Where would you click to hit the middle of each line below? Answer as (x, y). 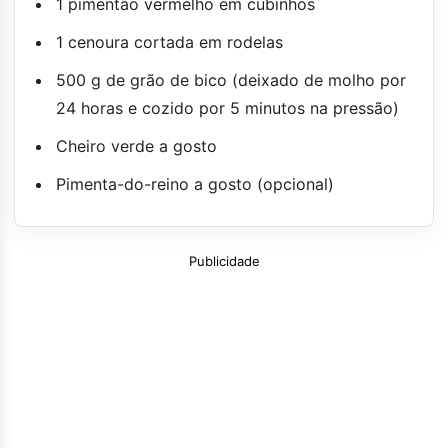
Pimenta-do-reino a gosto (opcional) (195, 183)
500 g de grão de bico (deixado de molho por (231, 79)
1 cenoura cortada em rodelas (169, 41)
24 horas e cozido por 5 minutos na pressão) (227, 107)
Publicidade (224, 260)
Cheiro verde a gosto (136, 145)
